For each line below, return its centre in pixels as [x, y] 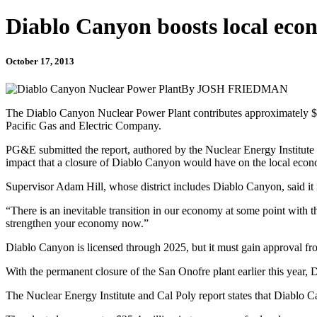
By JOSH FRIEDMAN [235, 88]
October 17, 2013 [40, 61]
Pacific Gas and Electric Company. [83, 125]
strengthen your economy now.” [77, 223]
